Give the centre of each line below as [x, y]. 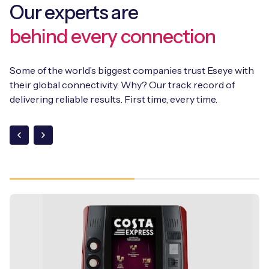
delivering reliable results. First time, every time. [113, 99]
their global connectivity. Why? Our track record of [122, 84]
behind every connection [113, 36]
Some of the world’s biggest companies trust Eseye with [132, 70]
